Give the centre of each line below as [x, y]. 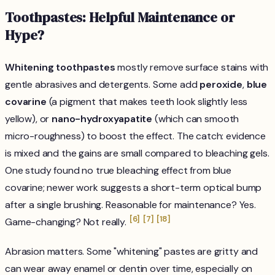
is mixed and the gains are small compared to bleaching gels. [137, 153]
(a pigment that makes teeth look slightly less [147, 102]
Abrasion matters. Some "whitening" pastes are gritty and [132, 252]
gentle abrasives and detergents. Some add [103, 85]
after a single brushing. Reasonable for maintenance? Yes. [130, 205]
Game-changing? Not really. [67, 222]
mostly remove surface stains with [192, 68]
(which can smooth [196, 119]
